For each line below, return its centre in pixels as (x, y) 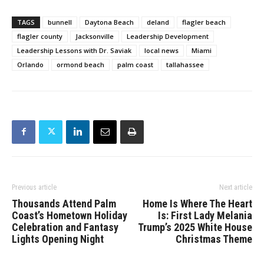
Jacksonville (95, 36)
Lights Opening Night (58, 239)
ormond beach (80, 64)
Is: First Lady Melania (205, 215)
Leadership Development (168, 36)
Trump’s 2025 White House (195, 227)
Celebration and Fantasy (65, 227)
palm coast (135, 64)
